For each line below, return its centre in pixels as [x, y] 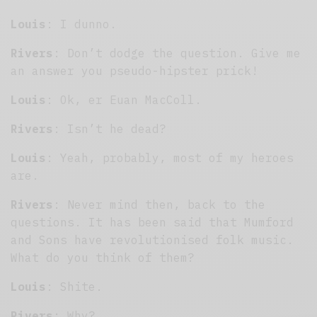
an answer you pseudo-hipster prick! [135, 70]
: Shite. [75, 286]
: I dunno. [82, 24]
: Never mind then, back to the [160, 204]
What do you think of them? [103, 257]
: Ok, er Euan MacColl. [124, 99]
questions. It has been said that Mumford [152, 222]
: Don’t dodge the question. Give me [177, 53]
